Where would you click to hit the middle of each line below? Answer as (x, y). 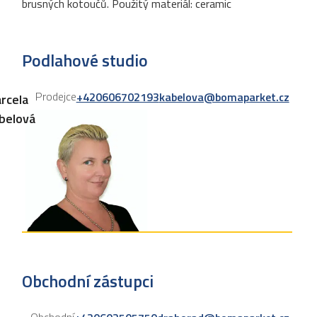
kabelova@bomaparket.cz (224, 97)
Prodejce (56, 96)
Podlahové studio (85, 60)
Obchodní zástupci (87, 281)
